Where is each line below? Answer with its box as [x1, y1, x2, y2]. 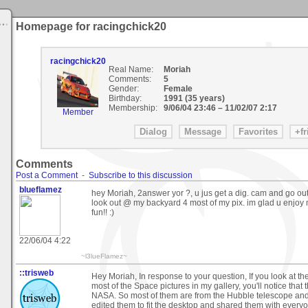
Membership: [108, 103, 157, 113]
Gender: [108, 84, 139, 93]
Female [163, 84, 195, 93]
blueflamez [19, 185, 62, 195]
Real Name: [108, 65, 153, 74]
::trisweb [19, 268, 54, 278]
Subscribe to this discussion [89, 170, 192, 181]
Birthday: [108, 93, 142, 103]
